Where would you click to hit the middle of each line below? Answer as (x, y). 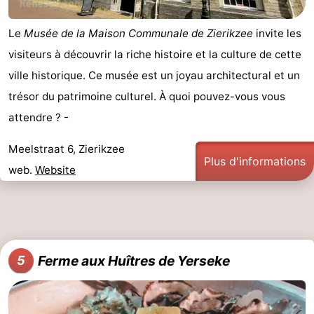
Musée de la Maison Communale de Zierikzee (138, 34)
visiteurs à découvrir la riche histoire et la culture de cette (155, 55)
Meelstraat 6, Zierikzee (67, 149)
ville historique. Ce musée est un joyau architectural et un (154, 76)
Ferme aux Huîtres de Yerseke (134, 261)
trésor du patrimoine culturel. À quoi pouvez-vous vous (147, 97)
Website (55, 170)
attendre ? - (39, 118)
